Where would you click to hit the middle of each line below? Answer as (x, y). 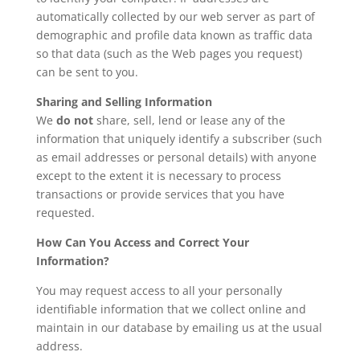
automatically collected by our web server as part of (175, 17)
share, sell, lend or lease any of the (189, 121)
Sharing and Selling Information (124, 102)
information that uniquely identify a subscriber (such (179, 139)
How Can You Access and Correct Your (142, 243)
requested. (65, 213)
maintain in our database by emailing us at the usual (179, 328)
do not (74, 121)
